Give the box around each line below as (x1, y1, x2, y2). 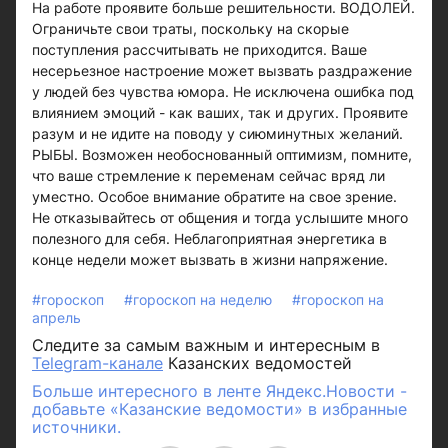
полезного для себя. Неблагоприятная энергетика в (32, 230, 387, 247)
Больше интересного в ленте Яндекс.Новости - (32, 381, 407, 401)
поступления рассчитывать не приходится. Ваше (32, 41, 367, 58)
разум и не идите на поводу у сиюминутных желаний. (32, 125, 403, 142)
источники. (32, 417, 121, 437)
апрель (32, 309, 81, 326)
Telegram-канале (32, 353, 163, 373)
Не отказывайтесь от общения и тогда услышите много (32, 209, 408, 226)
